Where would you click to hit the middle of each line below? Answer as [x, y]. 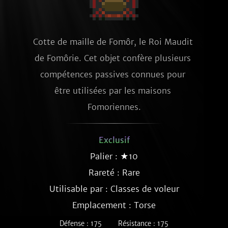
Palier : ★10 [114, 156]
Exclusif [114, 140]
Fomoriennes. [114, 107]
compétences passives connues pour [113, 74]
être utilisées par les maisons [113, 91]
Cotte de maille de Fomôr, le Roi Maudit [113, 42]
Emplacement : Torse [114, 205]
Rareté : [105, 173]
